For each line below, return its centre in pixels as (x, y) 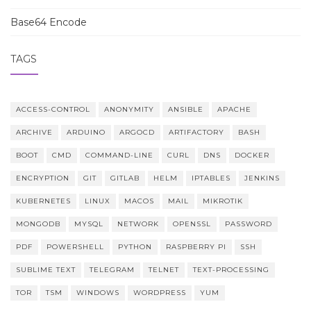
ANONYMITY (129, 109)
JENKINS (262, 178)
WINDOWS (98, 292)
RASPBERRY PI (196, 246)
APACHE (234, 109)
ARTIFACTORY (196, 132)
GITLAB (125, 178)
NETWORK (138, 224)
